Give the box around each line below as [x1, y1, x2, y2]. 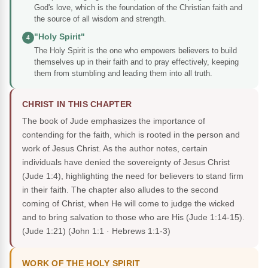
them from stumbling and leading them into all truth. [34, 69, 212, 78]
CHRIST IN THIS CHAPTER [22, 100, 132, 109]
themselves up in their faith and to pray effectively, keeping [34, 57, 239, 67]
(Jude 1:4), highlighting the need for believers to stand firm [22, 171, 243, 181]
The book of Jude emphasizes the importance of [22, 116, 205, 126]
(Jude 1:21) [22, 226, 68, 236]
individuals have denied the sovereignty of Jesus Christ [22, 157, 230, 167]
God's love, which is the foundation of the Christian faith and [34, 3, 242, 13]
